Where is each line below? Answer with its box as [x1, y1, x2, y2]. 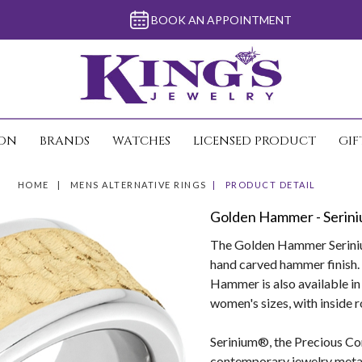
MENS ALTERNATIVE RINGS [69, 179, 207, 190]
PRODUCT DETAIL [225, 179, 316, 190]
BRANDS [40, 133, 90, 149]
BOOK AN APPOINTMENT [150, 12, 292, 27]
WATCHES [112, 133, 170, 149]
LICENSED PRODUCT [193, 133, 316, 149]
